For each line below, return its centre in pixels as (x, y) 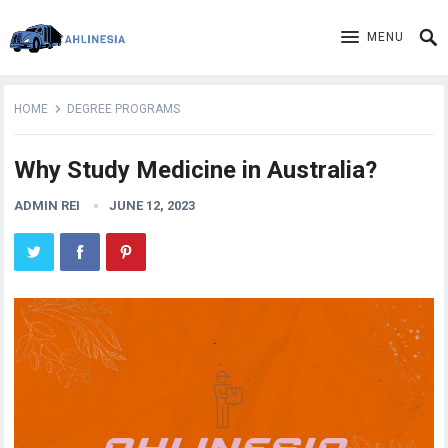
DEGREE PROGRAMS (124, 109)
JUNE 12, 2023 (152, 205)
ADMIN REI (47, 205)
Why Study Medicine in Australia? (196, 170)
